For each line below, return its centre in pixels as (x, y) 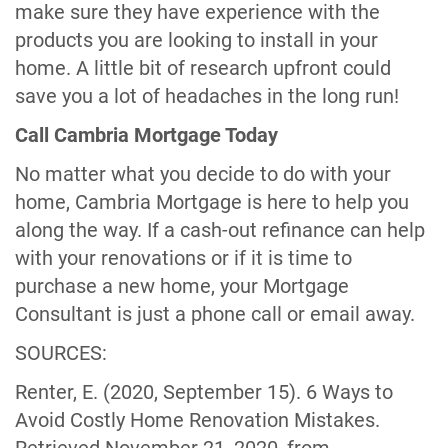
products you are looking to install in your (196, 40)
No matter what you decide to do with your (203, 174)
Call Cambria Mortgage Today (146, 135)
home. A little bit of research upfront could (203, 68)
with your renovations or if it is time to (183, 258)
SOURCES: (61, 353)
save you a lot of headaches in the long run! (207, 96)
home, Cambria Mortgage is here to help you (212, 202)
